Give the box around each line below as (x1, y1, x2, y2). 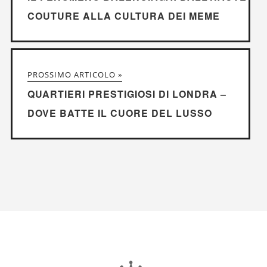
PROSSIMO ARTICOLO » (27, 69, 122, 80)
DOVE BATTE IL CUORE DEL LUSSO (27, 106, 212, 120)
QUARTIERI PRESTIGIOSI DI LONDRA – (27, 87, 226, 101)
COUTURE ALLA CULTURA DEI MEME (27, 9, 220, 23)
